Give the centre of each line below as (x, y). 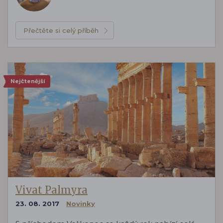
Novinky (81, 204)
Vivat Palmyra (52, 190)
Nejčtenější (28, 81)
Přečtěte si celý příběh (61, 30)
